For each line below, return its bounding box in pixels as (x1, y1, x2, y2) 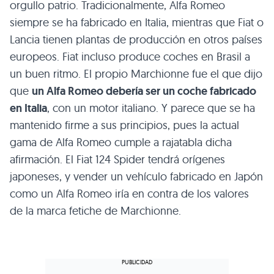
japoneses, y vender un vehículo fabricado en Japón (10, 169, 263, 184)
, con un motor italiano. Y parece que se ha (47, 101, 255, 116)
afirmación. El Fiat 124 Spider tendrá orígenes (10, 152, 225, 167)
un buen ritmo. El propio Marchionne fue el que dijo (10, 67, 262, 81)
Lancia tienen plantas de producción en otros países (10, 32, 262, 47)
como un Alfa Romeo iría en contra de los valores (10, 187, 249, 201)
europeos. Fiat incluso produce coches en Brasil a (10, 50, 250, 64)
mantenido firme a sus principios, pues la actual (10, 118, 239, 133)
